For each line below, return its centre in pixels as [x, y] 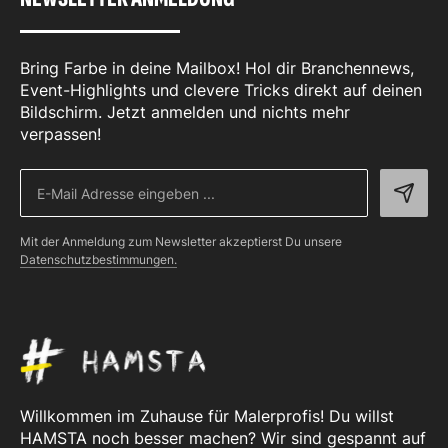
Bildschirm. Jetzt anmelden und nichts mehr [185, 112]
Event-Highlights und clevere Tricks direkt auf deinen [221, 90]
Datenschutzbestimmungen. [98, 259]
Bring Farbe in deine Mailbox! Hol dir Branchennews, [217, 68]
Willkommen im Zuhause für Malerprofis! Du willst [207, 416]
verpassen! [60, 134]
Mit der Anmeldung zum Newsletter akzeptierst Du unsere [181, 241]
